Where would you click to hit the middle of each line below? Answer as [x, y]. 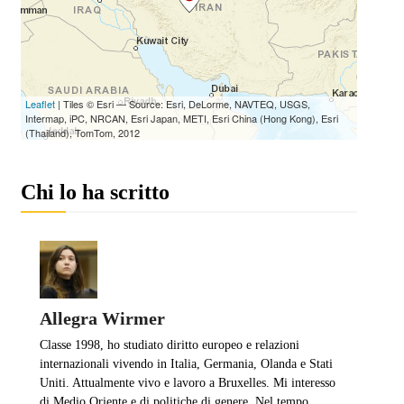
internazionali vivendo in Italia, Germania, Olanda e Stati [186, 363]
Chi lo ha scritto [95, 192]
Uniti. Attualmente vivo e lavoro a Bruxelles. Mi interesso [187, 382]
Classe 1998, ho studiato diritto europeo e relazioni [169, 344]
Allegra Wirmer [102, 318]
